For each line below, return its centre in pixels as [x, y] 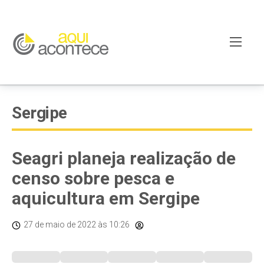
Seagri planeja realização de [124, 158]
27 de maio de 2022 [60, 225]
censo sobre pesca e [93, 178]
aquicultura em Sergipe [106, 198]
